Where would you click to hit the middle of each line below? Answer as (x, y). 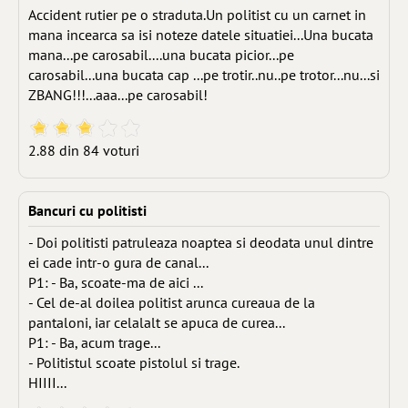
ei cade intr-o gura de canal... (118, 262)
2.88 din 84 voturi (84, 150)
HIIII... (47, 382)
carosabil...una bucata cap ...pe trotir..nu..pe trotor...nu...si (204, 75)
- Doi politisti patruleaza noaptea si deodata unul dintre (201, 242)
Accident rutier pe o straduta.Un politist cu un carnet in (197, 15)
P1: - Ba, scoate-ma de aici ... (116, 282)
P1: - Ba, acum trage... (94, 342)
